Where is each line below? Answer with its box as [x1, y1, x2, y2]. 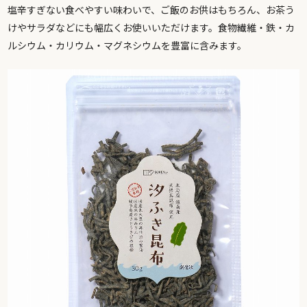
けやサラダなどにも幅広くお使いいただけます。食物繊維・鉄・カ [8, 23, 295, 34]
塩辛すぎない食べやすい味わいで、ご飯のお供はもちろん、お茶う [8, 5, 295, 16]
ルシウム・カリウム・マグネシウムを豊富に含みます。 [8, 40, 247, 51]
